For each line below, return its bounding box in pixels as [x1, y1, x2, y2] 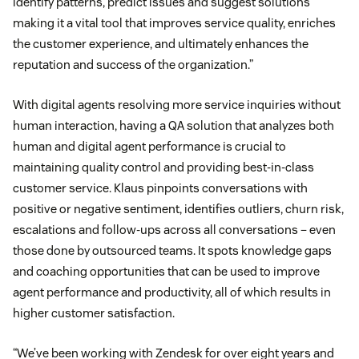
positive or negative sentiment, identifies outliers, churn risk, [13, 201, 344, 217]
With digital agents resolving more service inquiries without [13, 97, 341, 113]
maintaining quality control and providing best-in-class [13, 159, 314, 175]
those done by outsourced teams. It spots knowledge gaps [13, 243, 332, 259]
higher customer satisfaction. [13, 305, 175, 321]
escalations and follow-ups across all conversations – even [13, 222, 336, 238]
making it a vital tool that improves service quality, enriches [13, 15, 336, 31]
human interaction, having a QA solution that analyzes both [13, 118, 334, 134]
